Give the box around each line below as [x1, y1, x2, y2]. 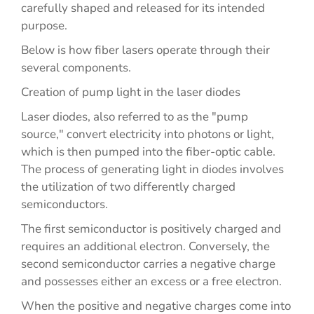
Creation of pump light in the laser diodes [21, 84, 240, 100]
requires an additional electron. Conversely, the [21, 238, 270, 254]
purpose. [21, 18, 70, 34]
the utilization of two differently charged [21, 179, 235, 195]
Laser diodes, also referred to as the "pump [21, 109, 248, 125]
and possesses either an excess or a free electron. [21, 273, 282, 289]
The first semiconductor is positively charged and [21, 221, 281, 237]
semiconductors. [21, 196, 108, 212]
